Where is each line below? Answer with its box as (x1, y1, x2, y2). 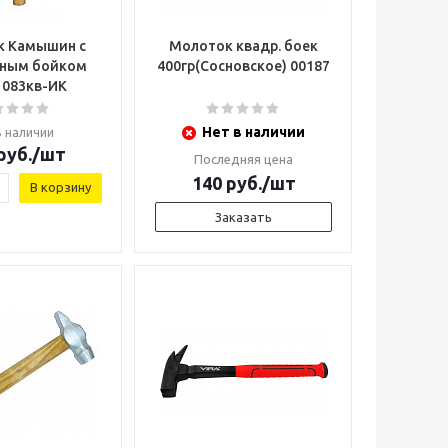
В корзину (30, 180, 91, 194)
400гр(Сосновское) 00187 (157, 58, 330, 74)
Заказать (215, 210, 272, 224)
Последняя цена (194, 152, 293, 166)
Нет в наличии (202, 124, 305, 140)
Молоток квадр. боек (169, 38, 318, 54)
